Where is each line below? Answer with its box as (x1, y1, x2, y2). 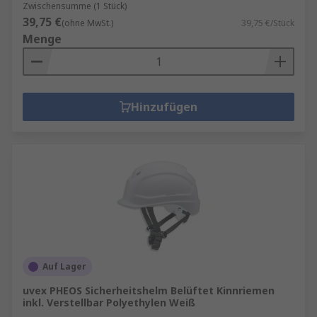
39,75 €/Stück (241, 17, 294, 29)
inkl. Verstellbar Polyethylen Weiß (23, 296, 195, 309)
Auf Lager (42, 260, 86, 272)
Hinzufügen (131, 99, 197, 115)
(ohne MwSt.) (62, 17, 113, 29)
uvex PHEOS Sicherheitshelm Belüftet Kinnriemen (23, 284, 275, 297)
